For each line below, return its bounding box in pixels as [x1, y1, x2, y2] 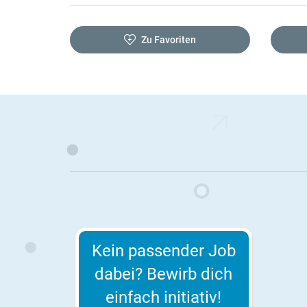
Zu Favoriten [140, 34, 196, 45]
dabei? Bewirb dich [95, 265, 233, 284]
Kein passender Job [91, 241, 236, 261]
